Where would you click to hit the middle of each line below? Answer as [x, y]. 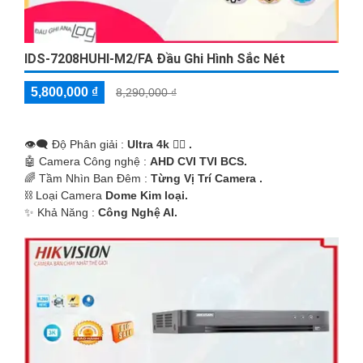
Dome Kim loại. [147, 195]
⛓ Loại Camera [65, 195]
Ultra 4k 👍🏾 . [160, 144]
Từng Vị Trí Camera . [207, 178]
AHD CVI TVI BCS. [199, 161]
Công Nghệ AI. [138, 212]
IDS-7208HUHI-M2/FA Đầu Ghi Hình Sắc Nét [155, 58]
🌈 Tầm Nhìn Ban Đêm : [88, 178]
